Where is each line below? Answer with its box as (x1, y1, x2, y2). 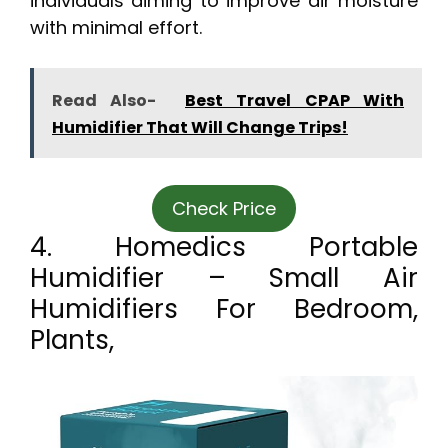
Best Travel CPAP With (185, 89, 405, 113)
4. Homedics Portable (30, 229, 418, 266)
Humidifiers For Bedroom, (30, 291, 418, 328)
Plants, (30, 322, 114, 359)
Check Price (172, 196, 276, 222)
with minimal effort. (30, 15, 202, 41)
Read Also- (52, 89, 157, 113)
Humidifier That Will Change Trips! (52, 116, 348, 140)
